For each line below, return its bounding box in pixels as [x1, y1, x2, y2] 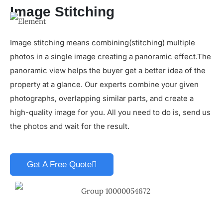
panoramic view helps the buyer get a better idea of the [10, 65, 206, 75]
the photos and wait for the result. [10, 121, 129, 131]
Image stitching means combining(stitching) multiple [10, 37, 195, 47]
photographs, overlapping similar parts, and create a [10, 93, 194, 103]
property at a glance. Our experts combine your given [10, 79, 199, 89]
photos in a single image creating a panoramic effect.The [10, 51, 211, 61]
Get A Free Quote [27, 159, 92, 169]
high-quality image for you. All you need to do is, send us [10, 107, 211, 117]
